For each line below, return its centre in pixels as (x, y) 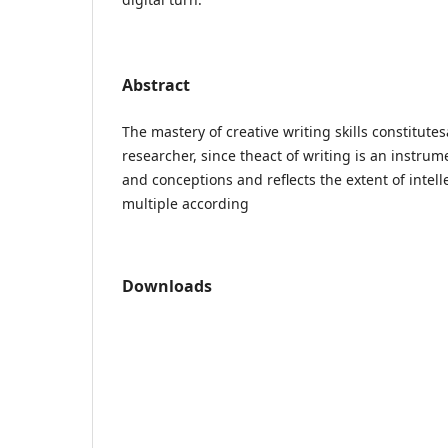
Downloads (167, 285)
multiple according (185, 203)
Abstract (156, 84)
